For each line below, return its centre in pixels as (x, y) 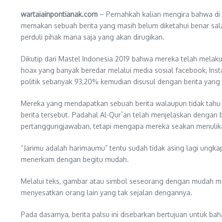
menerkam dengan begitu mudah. (75, 159)
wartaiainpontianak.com (59, 14)
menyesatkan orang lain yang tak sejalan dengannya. (107, 193)
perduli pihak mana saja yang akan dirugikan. (93, 37)
